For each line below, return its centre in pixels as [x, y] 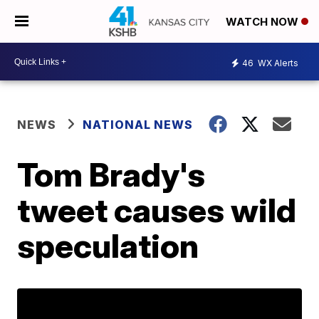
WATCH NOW [263, 22]
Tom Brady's [111, 174]
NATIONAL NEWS [138, 125]
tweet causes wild [157, 210]
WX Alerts [277, 63]
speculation [108, 246]
